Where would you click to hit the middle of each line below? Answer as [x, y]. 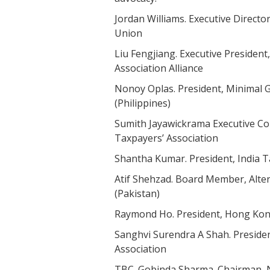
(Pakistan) [137, 193]
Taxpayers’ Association [166, 138]
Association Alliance [159, 68]
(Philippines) [143, 103]
